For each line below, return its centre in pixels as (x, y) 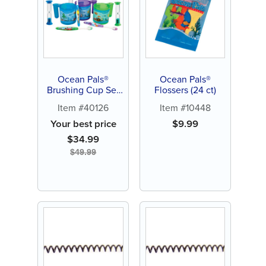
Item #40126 (83, 107)
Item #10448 (185, 107)
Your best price (83, 123)
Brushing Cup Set (83, 90)
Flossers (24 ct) (185, 90)
